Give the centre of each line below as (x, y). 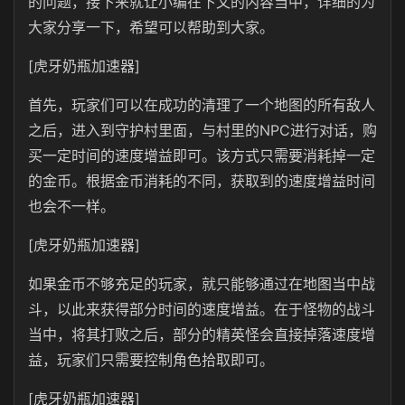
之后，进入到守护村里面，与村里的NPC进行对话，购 (202, 130)
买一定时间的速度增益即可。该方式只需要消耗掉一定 (202, 155)
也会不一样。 (71, 206)
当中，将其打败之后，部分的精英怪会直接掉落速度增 (202, 334)
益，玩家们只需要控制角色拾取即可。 (151, 360)
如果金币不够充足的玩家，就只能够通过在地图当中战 (202, 284)
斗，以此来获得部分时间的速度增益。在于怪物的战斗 (202, 309)
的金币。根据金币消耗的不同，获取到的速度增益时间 (202, 181)
